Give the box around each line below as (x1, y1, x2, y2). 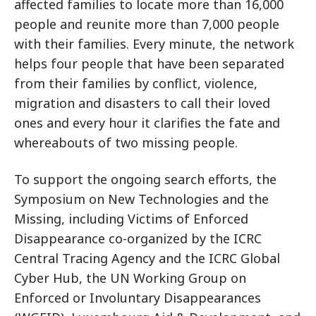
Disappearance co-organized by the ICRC (14, 229, 262, 247)
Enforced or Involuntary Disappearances (14, 288, 261, 306)
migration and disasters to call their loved (14, 94, 270, 111)
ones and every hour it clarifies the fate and (14, 114, 280, 131)
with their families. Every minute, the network (14, 35, 294, 52)
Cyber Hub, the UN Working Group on (14, 269, 246, 286)
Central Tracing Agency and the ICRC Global (14, 249, 280, 267)
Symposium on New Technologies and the (14, 190, 269, 207)
